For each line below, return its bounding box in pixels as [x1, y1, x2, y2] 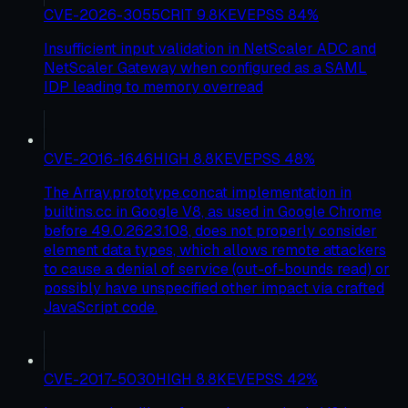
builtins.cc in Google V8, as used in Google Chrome [44, 201, 382, 221]
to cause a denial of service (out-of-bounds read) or [44, 259, 390, 279]
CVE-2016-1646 [44, 148, 153, 168]
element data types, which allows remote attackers [44, 240, 386, 260]
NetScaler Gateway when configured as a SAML [44, 57, 367, 77]
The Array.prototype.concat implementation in [44, 182, 352, 202]
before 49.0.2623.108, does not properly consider [44, 220, 377, 240]
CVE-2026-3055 [44, 5, 160, 25]
